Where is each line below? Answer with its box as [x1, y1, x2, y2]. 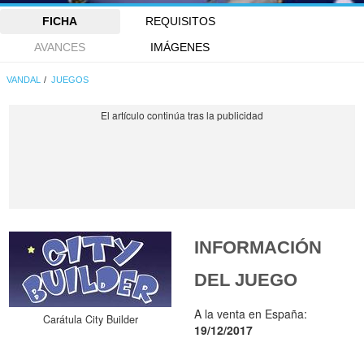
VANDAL [6, 75, 41, 85]
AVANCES [34, 40, 86, 54]
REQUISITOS [145, 15, 215, 28]
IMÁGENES [150, 40, 210, 54]
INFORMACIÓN [194, 236, 323, 258]
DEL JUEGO [194, 269, 298, 290]
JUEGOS [51, 75, 89, 85]
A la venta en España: [194, 305, 308, 323]
